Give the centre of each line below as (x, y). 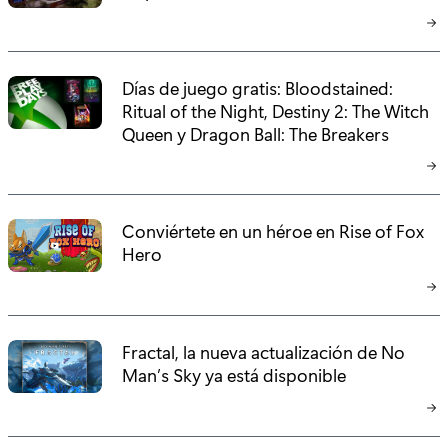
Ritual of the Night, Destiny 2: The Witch (276, 110)
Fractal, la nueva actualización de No (264, 352)
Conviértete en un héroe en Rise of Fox (273, 231)
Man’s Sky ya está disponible (234, 375)
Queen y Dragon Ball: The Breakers (256, 133)
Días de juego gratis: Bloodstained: (258, 87)
